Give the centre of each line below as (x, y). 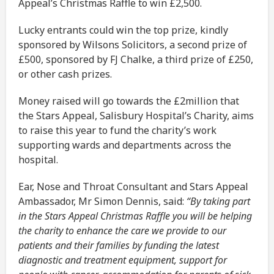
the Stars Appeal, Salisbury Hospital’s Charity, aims (136, 116)
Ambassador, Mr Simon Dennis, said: (102, 202)
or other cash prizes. (65, 74)
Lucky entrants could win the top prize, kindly (123, 30)
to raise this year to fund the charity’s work (117, 131)
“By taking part (218, 202)
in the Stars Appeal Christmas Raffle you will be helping (135, 216)
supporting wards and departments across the (125, 145)
